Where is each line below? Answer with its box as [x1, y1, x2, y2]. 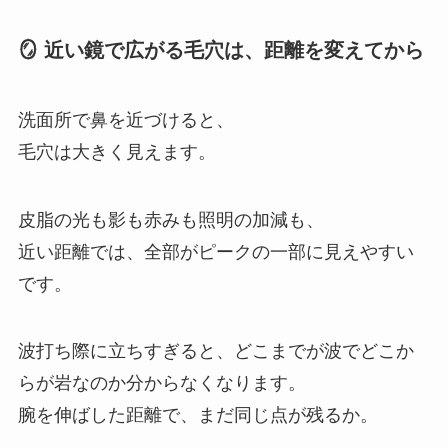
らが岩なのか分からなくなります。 [17, 373, 306, 394]
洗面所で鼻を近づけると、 [17, 109, 234, 130]
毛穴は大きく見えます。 [17, 141, 216, 162]
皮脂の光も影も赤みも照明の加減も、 [17, 209, 324, 230]
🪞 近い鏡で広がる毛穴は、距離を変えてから [17, 39, 424, 62]
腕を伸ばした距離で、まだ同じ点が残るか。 [17, 405, 378, 426]
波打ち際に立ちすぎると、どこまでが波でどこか [17, 341, 414, 362]
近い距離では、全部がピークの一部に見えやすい [17, 241, 414, 262]
